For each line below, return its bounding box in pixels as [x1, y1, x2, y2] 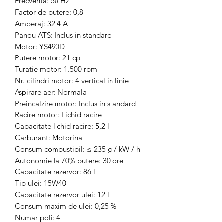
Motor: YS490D [15, 42, 65, 51]
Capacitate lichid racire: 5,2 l [15, 121, 109, 131]
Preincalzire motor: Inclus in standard [15, 99, 136, 108]
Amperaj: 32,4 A [15, 19, 68, 28]
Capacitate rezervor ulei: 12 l [15, 190, 109, 199]
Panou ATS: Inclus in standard [15, 30, 111, 40]
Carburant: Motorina [15, 133, 82, 142]
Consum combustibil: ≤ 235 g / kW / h [15, 144, 140, 154]
